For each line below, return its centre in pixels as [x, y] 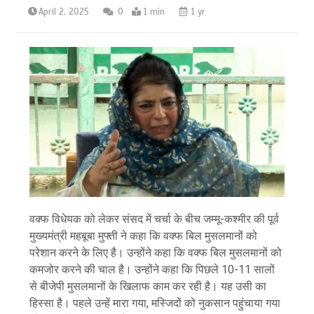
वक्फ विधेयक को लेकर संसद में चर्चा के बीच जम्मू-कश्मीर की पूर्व [155, 219]
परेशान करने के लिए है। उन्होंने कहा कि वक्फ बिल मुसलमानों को [156, 252]
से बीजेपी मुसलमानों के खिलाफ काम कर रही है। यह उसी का [148, 286]
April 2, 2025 [64, 12]
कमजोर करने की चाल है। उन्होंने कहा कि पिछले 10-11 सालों [152, 269]
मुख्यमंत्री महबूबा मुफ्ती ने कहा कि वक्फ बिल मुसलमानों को [144, 235]
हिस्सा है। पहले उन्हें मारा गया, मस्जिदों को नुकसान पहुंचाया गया [155, 303]
